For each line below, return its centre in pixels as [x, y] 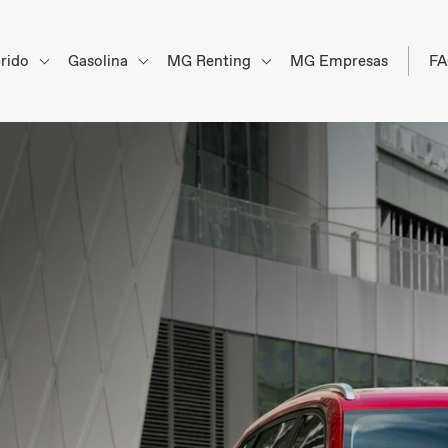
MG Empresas [339, 60]
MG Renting [211, 60]
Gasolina [100, 60]
